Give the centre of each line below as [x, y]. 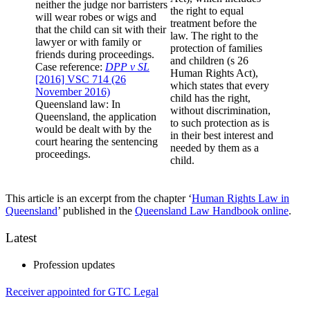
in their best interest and [222, 136]
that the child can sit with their [101, 30]
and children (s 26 [209, 61]
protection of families [216, 48]
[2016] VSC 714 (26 [81, 80]
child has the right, [210, 98]
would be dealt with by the [93, 129]
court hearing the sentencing [97, 142]
